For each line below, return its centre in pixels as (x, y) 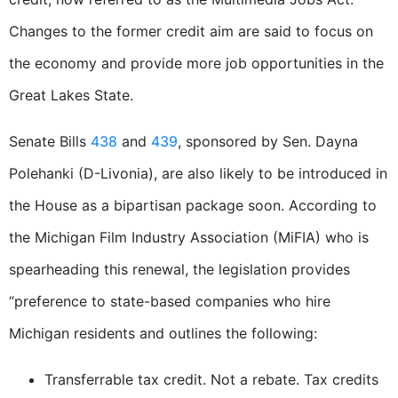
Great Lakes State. (71, 96)
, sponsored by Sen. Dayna (268, 142)
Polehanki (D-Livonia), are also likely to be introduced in (198, 174)
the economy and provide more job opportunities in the (196, 64)
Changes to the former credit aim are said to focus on (191, 32)
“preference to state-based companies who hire (170, 302)
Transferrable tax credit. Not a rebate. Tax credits (211, 380)
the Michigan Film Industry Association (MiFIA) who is (189, 238)
